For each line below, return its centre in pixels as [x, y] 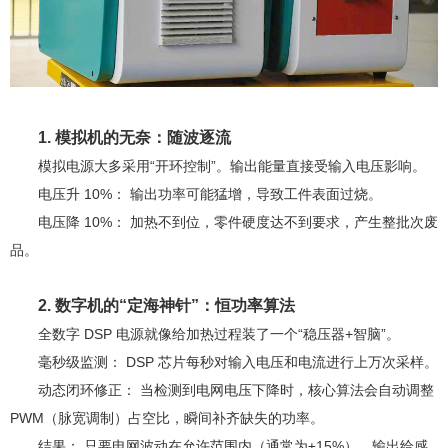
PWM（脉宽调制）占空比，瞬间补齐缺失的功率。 [167, 418]
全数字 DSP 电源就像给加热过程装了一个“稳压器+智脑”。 [219, 334]
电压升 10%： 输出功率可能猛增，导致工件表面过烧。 [210, 194]
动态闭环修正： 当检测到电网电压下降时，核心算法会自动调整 [236, 390]
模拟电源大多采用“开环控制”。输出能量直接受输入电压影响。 [232, 166]
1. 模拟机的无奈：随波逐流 [134, 138]
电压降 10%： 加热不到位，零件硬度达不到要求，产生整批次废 [238, 222]
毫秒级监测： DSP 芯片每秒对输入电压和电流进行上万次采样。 [238, 362]
